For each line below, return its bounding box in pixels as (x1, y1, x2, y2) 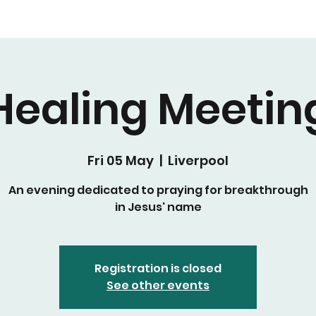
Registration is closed (95, 260, 221, 276)
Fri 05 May (87, 152, 154, 169)
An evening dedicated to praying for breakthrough (8, 182, 308, 198)
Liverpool (168, 152, 229, 169)
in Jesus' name (114, 199, 202, 215)
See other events (107, 277, 209, 293)
